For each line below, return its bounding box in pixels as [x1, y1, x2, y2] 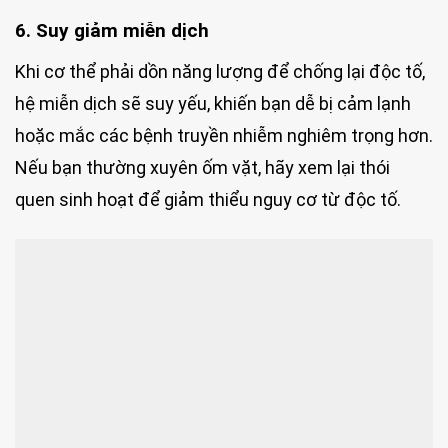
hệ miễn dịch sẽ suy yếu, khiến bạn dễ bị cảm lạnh [15, 92, 411, 114]
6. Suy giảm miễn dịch [15, 19, 209, 43]
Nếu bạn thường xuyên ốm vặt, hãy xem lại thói [15, 156, 390, 178]
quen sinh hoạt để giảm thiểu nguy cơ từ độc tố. [15, 188, 401, 210]
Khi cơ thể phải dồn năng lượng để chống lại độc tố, [15, 60, 425, 82]
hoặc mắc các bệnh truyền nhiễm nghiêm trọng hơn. [15, 124, 433, 146]
